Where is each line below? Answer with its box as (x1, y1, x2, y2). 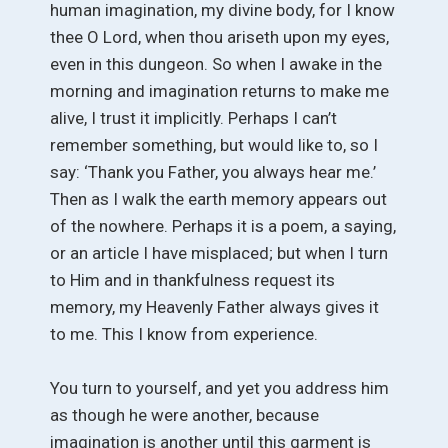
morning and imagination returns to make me (50, 80, 389, 101)
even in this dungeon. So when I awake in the (50, 53, 382, 74)
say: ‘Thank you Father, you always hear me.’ (50, 161, 376, 182)
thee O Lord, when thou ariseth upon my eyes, (50, 26, 389, 47)
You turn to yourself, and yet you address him (50, 378, 389, 399)
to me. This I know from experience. (50, 323, 318, 344)
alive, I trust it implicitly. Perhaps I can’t (50, 107, 337, 128)
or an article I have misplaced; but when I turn (50, 242, 388, 263)
